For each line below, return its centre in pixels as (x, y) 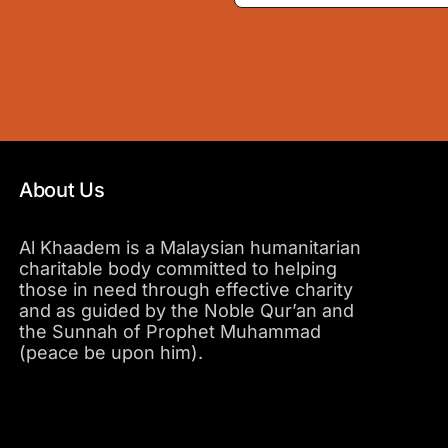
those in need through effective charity (185, 290)
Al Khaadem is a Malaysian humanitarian (189, 248)
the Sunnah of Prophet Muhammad (169, 332)
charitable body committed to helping (177, 269)
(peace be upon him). (110, 353)
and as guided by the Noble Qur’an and (186, 311)
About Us (61, 190)
